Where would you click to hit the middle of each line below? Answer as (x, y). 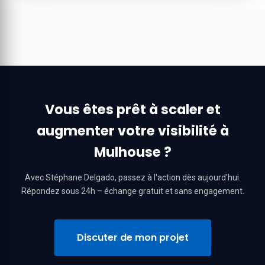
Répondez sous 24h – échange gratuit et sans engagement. (132, 191)
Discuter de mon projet (132, 237)
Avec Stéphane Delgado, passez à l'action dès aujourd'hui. (132, 177)
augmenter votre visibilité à (132, 131)
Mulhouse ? (132, 152)
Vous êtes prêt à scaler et (132, 109)
